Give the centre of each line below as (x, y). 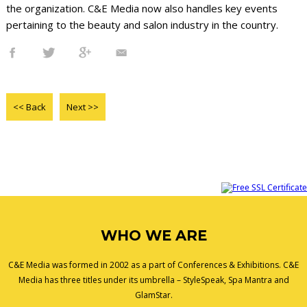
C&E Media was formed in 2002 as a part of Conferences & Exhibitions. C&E (153, 265)
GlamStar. (153, 295)
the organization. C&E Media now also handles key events (142, 9)
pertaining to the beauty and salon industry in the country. (142, 25)
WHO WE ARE (153, 236)
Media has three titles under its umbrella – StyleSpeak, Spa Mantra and (153, 280)
